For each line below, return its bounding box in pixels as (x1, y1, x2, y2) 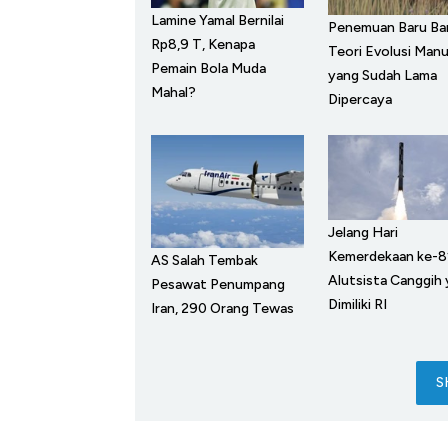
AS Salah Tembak (151, 252, 258, 270)
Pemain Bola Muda (151, 60, 266, 78)
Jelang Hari (327, 223, 398, 241)
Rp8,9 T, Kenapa (151, 36, 255, 54)
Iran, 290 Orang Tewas (151, 300, 294, 318)
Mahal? (151, 84, 196, 102)
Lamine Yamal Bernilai (151, 12, 284, 30)
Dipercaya (327, 90, 392, 108)
